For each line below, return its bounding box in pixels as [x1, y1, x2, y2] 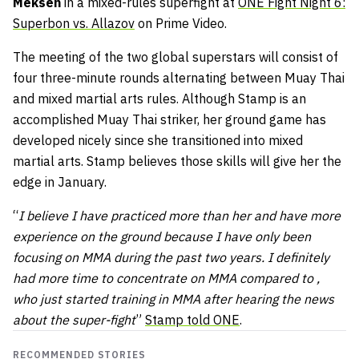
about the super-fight [13, 311, 135, 328]
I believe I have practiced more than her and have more [18, 207, 341, 224]
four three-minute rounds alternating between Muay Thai [13, 69, 345, 86]
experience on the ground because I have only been [13, 228, 311, 244]
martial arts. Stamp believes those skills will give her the [13, 152, 341, 169]
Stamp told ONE [145, 311, 240, 328]
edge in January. [13, 173, 107, 190]
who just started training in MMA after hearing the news [13, 290, 334, 307]
